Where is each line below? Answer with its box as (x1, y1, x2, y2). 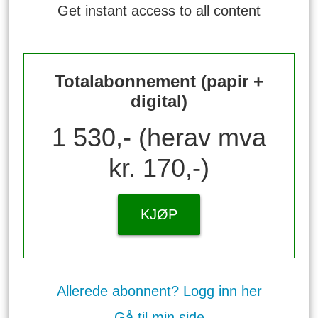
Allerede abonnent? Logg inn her (56, 283, 262, 299)
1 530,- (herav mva (52, 122, 266, 152)
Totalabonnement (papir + (55, 72, 263, 92)
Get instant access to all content (57, 2, 261, 18)
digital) (131, 92, 187, 111)
